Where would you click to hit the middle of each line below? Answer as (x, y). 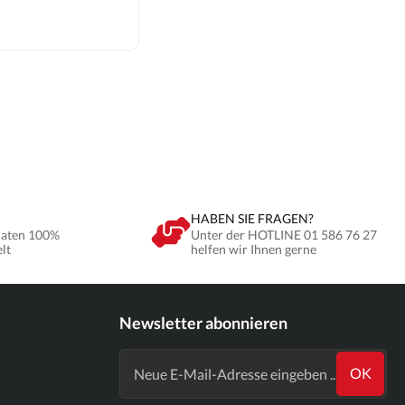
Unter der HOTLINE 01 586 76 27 (284, 234)
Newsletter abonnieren (203, 322)
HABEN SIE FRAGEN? (253, 218)
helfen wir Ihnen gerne (254, 249)
